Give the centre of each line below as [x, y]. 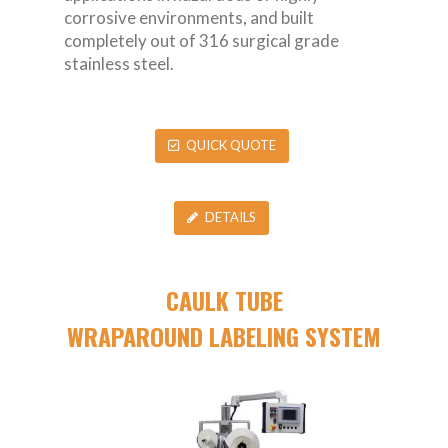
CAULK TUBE [224, 299]
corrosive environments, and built [189, 18]
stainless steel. [119, 64]
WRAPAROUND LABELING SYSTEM [224, 335]
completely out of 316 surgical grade [201, 41]
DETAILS [230, 217]
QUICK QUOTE [230, 145]
